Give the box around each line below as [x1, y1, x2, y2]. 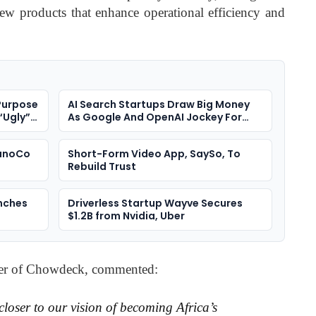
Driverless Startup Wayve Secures [67, 196, 243, 211]
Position [67, 123, 111, 138]
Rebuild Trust [67, 159, 136, 174]
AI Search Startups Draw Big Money [67, 97, 250, 112]
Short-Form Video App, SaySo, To [67, 147, 241, 162]
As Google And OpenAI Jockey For [67, 110, 242, 125]
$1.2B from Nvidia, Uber [67, 209, 185, 224]
